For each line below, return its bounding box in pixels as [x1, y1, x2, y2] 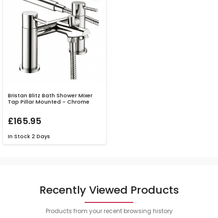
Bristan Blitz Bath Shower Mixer [8, 91, 92, 100]
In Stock [8, 133, 30, 141]
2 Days [32, 133, 50, 141]
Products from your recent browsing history [45, 207, 173, 216]
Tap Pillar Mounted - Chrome [8, 98, 90, 106]
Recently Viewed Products [39, 182, 179, 198]
